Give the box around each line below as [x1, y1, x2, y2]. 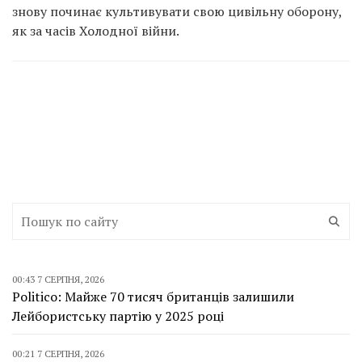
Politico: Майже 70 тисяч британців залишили [12, 288, 294, 305]
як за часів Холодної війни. [12, 22, 179, 40]
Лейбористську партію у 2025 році [12, 307, 224, 325]
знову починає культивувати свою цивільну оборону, [12, 2, 342, 20]
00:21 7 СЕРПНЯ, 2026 [12, 347, 104, 360]
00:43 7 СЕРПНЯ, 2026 [12, 273, 104, 285]
